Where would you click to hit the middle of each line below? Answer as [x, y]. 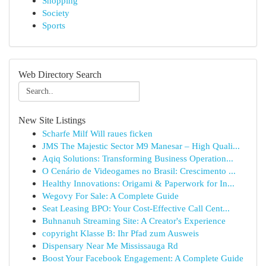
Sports [54, 25]
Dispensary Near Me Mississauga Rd [110, 246]
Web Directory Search [60, 75]
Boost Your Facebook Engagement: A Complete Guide [143, 258]
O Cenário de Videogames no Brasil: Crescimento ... [139, 171]
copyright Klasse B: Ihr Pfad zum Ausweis [121, 233]
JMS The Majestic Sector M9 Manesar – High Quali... [141, 146]
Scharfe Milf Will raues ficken [97, 133]
